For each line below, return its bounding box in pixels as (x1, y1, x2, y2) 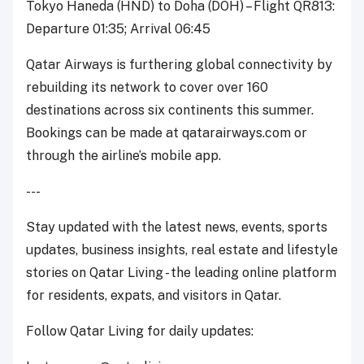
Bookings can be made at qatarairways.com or (26, 124, 307, 141)
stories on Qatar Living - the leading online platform (26, 264, 336, 280)
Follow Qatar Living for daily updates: (26, 323, 253, 339)
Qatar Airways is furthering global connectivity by (26, 56, 332, 72)
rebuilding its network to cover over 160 (26, 79, 268, 95)
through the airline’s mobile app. (26, 147, 221, 163)
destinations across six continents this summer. (26, 102, 314, 118)
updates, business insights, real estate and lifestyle (26, 241, 338, 258)
